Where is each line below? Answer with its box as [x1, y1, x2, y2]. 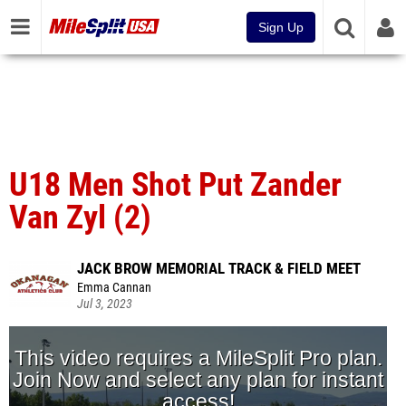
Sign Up [258, 20, 304, 34]
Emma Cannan [77, 280, 151, 295]
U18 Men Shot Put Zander [9, 166, 342, 204]
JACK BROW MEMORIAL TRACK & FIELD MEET [77, 259, 361, 277]
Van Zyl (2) [9, 198, 151, 237]
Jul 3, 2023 [77, 296, 132, 312]
